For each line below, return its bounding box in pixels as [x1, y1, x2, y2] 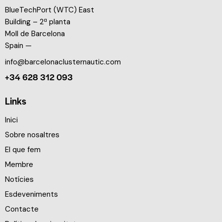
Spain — [5, 40, 32, 51]
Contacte [5, 204, 39, 214]
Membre [5, 159, 33, 169]
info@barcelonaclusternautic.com [5, 56, 121, 67]
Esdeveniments [5, 189, 58, 199]
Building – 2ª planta [5, 16, 70, 27]
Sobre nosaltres [5, 129, 59, 140]
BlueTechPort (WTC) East [5, 4, 94, 15]
